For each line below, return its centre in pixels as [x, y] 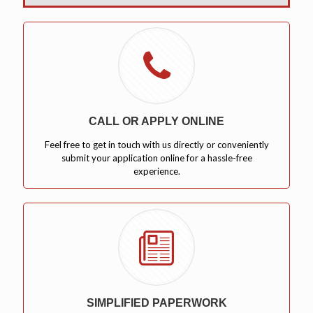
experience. [156, 172]
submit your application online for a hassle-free [156, 158]
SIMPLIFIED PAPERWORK [156, 303]
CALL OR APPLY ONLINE [156, 122]
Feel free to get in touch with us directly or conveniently [156, 145]
